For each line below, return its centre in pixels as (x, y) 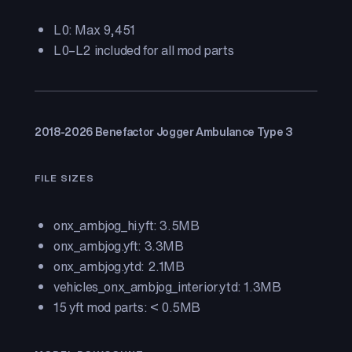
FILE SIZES (64, 178)
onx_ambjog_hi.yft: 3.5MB (126, 225)
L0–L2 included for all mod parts (144, 50)
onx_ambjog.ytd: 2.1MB (119, 266)
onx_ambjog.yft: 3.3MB (119, 246)
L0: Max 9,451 (94, 30)
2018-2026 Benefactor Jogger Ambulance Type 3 (163, 132)
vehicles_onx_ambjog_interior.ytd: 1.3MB (167, 287)
